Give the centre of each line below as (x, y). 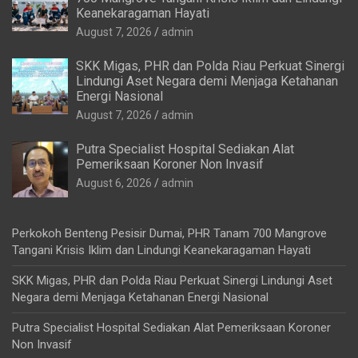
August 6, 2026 (114, 183)
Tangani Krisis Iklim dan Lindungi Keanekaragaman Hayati (161, 251)
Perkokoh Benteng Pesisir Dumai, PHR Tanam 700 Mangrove (169, 234)
